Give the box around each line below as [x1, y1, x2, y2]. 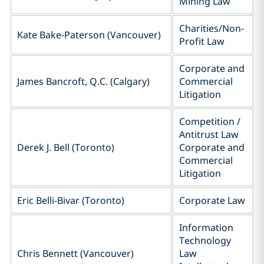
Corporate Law [179, 194, 245, 207]
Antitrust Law [179, 128, 239, 141]
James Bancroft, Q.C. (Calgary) [17, 75, 150, 88]
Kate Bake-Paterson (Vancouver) [17, 28, 161, 41]
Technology [179, 234, 231, 247]
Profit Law [179, 35, 225, 48]
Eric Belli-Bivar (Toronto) [17, 194, 124, 207]
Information [179, 221, 233, 234]
